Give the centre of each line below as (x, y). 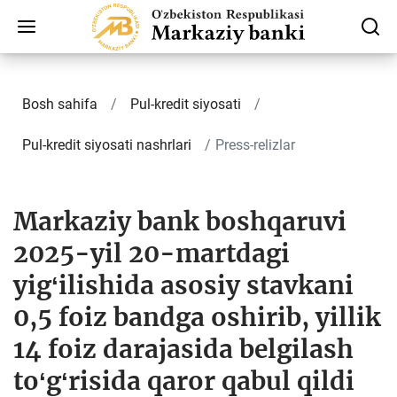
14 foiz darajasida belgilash (183, 349)
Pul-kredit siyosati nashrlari (107, 145)
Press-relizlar (255, 145)
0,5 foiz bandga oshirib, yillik (197, 317)
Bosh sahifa (60, 104)
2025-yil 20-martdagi (152, 253)
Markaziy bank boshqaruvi (180, 222)
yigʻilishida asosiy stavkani (183, 285)
